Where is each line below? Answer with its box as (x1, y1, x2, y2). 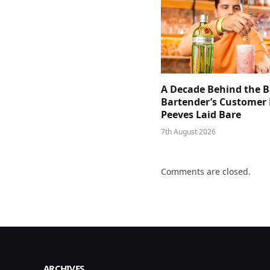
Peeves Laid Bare (161, 107, 241, 121)
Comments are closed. (161, 165, 251, 177)
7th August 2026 (161, 126, 216, 137)
